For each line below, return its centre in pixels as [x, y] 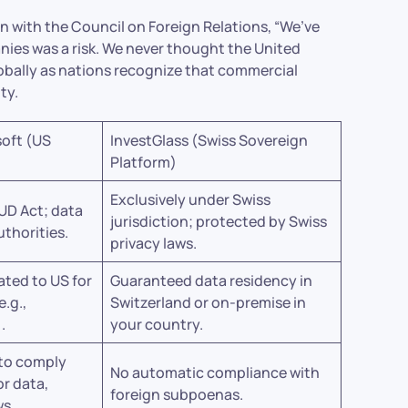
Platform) [144, 162]
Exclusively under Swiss [191, 199]
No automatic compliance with [215, 372]
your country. [157, 324]
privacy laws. [154, 243]
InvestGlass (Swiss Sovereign [209, 140]
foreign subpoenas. [177, 394]
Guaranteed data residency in [212, 280]
